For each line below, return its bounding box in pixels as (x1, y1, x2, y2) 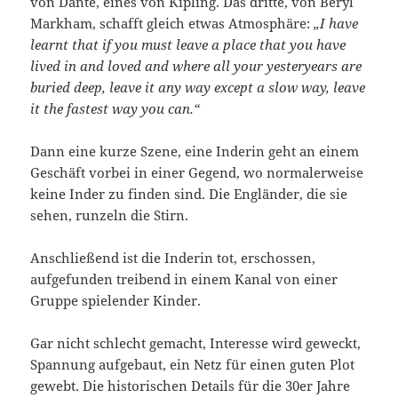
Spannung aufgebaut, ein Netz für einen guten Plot (30, 354, 355, 373)
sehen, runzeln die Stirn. (30, 205, 189, 224)
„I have (314, 13, 359, 32)
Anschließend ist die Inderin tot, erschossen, (30, 248, 316, 267)
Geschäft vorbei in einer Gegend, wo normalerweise (30, 163, 364, 181)
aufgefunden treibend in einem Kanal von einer (30, 269, 338, 288)
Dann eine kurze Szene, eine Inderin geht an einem (30, 141, 360, 160)
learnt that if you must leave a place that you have (30, 35, 346, 53)
